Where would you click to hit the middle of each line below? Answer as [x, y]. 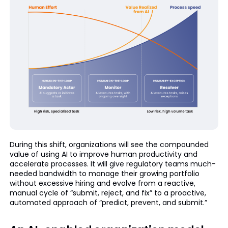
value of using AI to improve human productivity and [103, 154]
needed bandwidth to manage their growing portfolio [104, 173]
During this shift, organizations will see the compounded [109, 144]
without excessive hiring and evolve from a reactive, [102, 183]
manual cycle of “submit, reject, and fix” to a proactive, [108, 193]
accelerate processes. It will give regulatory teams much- [112, 164]
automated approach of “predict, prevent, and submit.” [108, 202]
